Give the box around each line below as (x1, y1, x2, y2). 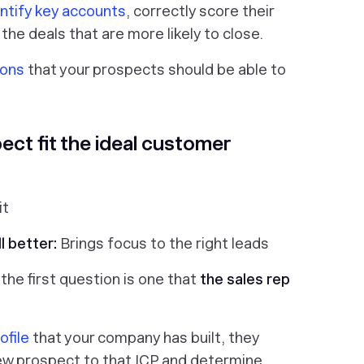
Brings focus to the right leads (60, 235, 269, 252)
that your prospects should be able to (24, 61, 286, 78)
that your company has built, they (29, 329, 259, 346)
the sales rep (200, 271, 290, 288)
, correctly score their (126, 2, 274, 19)
